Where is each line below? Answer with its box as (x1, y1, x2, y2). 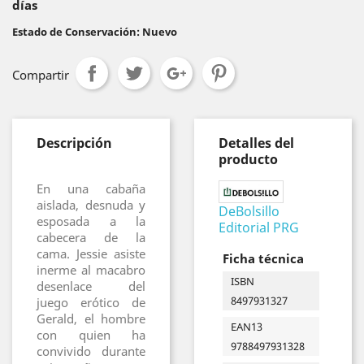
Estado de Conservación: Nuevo (12, 24, 177, 39)
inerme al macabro (37, 262, 145, 278)
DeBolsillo (219, 202, 279, 221)
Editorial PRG (219, 219, 299, 237)
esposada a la (37, 213, 145, 229)
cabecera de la (37, 229, 145, 245)
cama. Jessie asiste (37, 245, 145, 262)
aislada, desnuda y (37, 197, 145, 213)
